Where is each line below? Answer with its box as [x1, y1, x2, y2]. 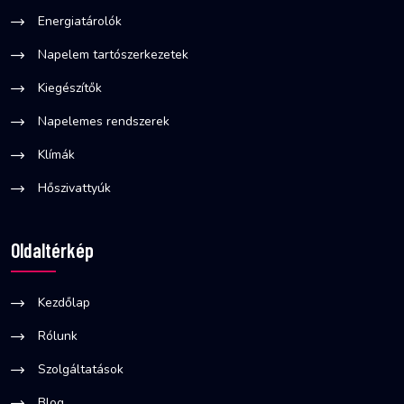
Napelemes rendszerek [38, 112, 170, 130]
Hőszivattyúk [38, 179, 111, 197]
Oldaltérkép [11, 237, 94, 262]
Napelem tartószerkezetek [38, 45, 188, 63]
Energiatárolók [38, 12, 122, 30]
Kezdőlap [38, 293, 90, 311]
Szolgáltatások [38, 360, 124, 378]
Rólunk [38, 326, 78, 344]
